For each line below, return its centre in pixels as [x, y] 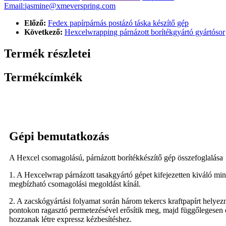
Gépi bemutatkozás [59, 136]
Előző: [35, 23]
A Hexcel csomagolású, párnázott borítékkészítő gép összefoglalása [116, 157]
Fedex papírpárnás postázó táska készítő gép [118, 23]
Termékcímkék [43, 77]
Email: [14, 6]
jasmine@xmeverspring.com [70, 6]
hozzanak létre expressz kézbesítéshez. [70, 219]
